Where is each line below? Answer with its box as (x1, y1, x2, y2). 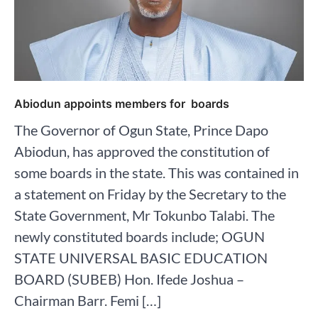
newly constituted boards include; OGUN (14, 227, 265, 245)
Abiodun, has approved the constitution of (14, 142, 270, 160)
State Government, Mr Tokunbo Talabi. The (14, 206, 275, 224)
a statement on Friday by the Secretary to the (14, 185, 286, 202)
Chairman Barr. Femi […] (14, 291, 161, 309)
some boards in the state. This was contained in (14, 163, 299, 181)
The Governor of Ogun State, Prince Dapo (14, 121, 268, 138)
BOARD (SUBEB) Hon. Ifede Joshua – (14, 270, 244, 287)
